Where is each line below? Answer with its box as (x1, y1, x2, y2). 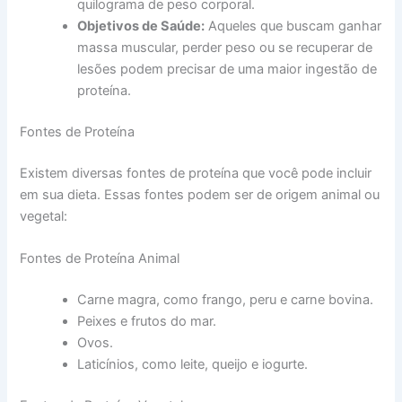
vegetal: (20, 208, 68, 225)
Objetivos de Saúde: (77, 18, 205, 35)
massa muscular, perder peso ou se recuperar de (77, 39, 373, 57)
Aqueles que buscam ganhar (205, 18, 382, 35)
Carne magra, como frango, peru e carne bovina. (77, 292, 374, 309)
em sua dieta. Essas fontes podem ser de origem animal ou (20, 187, 380, 204)
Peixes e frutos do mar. (77, 313, 217, 330)
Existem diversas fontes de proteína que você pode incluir (20, 165, 372, 182)
